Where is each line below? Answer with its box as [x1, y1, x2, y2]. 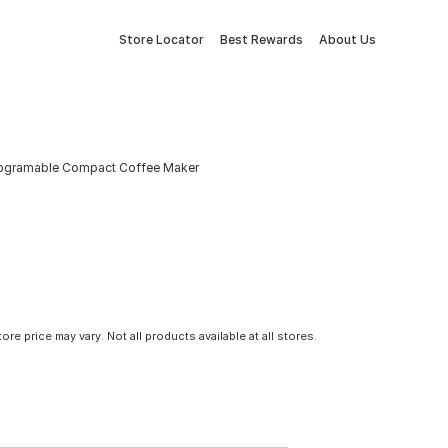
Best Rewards [220, 32, 303, 47]
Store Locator [119, 32, 204, 47]
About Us [319, 32, 376, 47]
